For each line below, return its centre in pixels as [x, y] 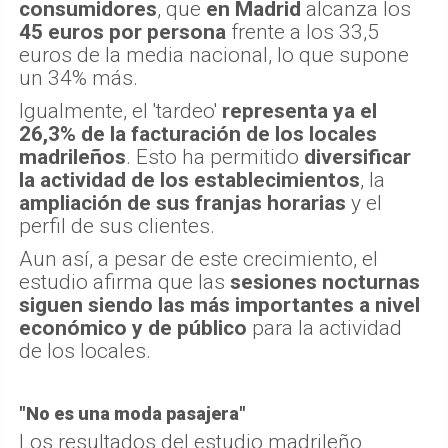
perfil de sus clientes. [117, 225]
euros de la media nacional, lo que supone [214, 54]
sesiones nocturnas [325, 281]
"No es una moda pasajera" [132, 413]
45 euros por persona [122, 31]
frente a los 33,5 [302, 31]
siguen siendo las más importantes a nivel [219, 304]
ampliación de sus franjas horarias [182, 202]
